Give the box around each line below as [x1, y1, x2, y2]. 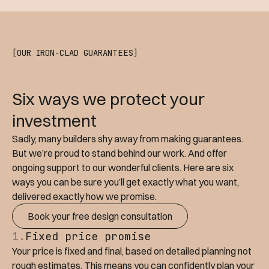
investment [12, 110, 97, 131]
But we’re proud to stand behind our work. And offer [12, 147, 227, 160]
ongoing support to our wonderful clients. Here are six [12, 162, 234, 174]
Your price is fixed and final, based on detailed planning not [12, 245, 252, 258]
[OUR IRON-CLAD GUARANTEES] [12, 47, 138, 59]
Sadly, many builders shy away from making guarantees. [12, 133, 243, 145]
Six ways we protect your [12, 89, 205, 110]
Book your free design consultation [28, 210, 172, 223]
